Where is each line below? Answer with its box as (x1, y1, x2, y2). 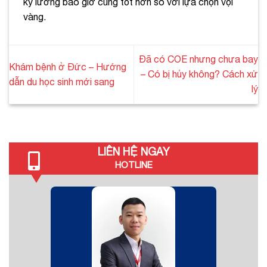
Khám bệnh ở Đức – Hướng (9, 61, 126, 72)
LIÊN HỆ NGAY (97, 145, 170, 158)
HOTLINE (114, 159, 153, 170)
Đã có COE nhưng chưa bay (139, 54, 258, 65)
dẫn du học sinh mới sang (9, 76, 114, 87)
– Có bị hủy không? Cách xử (141, 69, 258, 80)
